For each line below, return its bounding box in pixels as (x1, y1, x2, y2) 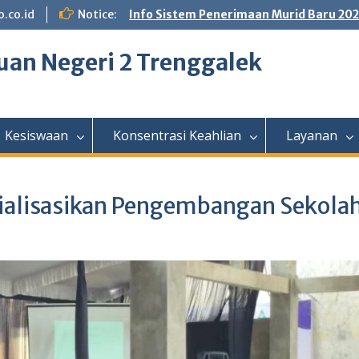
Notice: (78, 7, 117, 22)
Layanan (286, 127, 337, 144)
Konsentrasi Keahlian (113, 127, 241, 144)
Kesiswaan (5, 127, 68, 144)
